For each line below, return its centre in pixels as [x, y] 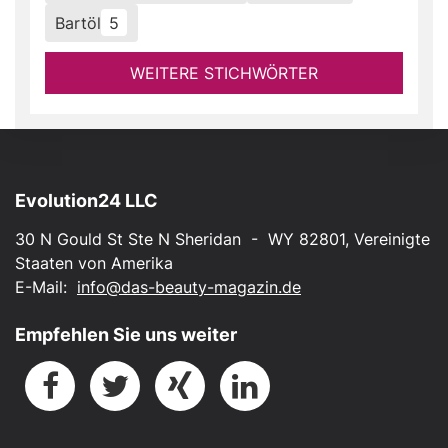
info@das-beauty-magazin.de [189, 287]
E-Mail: [46, 287]
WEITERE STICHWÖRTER [224, 72]
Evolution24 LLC [86, 200]
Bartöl [78, 22]
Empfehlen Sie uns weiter [126, 334]
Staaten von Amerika [94, 263]
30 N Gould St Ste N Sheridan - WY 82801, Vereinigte [222, 239]
